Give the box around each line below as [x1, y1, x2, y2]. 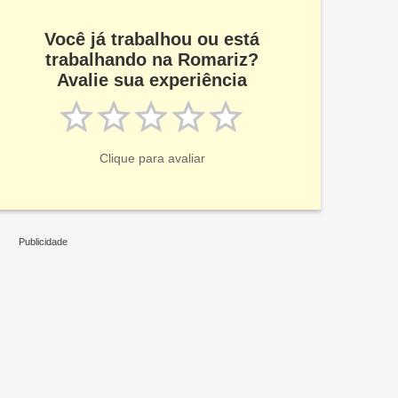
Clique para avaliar [99, 151, 205, 166]
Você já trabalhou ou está [44, 29, 259, 50]
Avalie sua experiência [57, 70, 247, 91]
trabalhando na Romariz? [45, 50, 259, 70]
